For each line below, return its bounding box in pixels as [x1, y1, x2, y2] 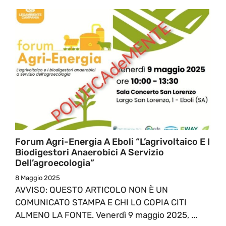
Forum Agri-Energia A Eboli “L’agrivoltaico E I [15, 136, 210, 147]
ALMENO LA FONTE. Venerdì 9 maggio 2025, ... [15, 209, 197, 220]
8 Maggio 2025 [15, 174, 60, 182]
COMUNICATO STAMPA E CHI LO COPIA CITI [15, 197, 187, 207]
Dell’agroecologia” [15, 157, 94, 168]
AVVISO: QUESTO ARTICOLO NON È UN [15, 184, 168, 195]
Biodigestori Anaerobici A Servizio [15, 146, 164, 158]
